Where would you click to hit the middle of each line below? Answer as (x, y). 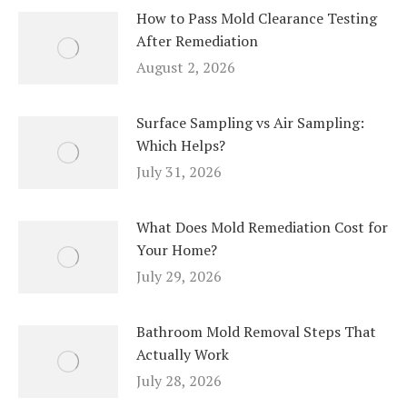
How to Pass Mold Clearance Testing (257, 19)
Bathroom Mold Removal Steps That (256, 332)
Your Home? (177, 250)
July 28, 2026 (179, 381)
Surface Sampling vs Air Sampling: (250, 123)
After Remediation (197, 41)
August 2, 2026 (186, 68)
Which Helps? (181, 146)
